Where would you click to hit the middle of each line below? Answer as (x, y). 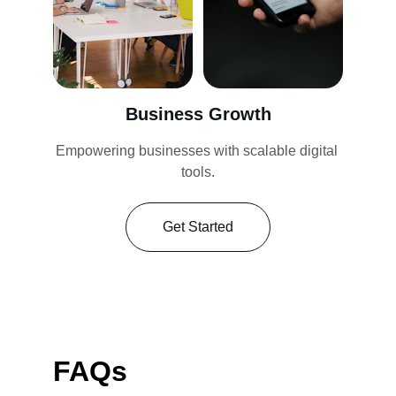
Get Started (198, 227)
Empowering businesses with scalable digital (198, 151)
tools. (198, 172)
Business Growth (198, 114)
